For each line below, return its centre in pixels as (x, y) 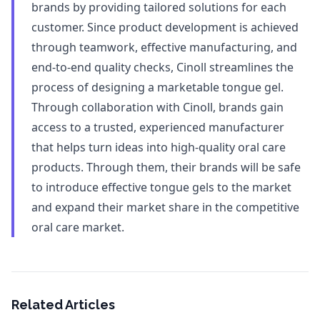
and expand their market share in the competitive (165, 207)
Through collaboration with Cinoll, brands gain (157, 107)
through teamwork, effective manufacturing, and (164, 47)
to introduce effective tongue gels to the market (161, 187)
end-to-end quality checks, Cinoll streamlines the (162, 67)
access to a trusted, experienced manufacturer (158, 127)
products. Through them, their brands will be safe (166, 167)
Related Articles (63, 305)
